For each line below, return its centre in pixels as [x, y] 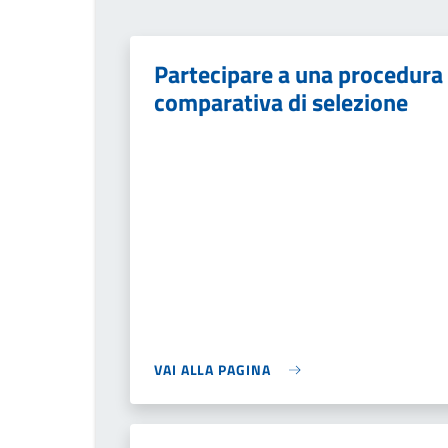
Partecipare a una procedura [298, 74]
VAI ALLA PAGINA [212, 369]
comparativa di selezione [281, 102]
